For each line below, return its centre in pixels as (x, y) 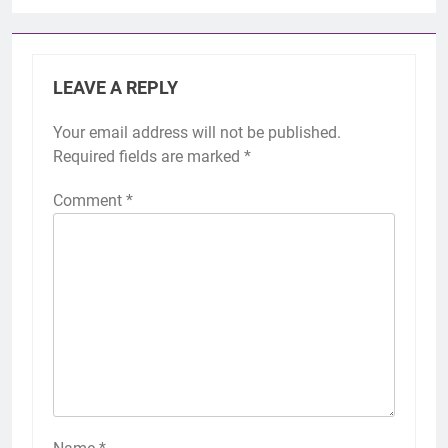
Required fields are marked (148, 157)
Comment (89, 201)
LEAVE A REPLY (115, 88)
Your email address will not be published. (197, 133)
